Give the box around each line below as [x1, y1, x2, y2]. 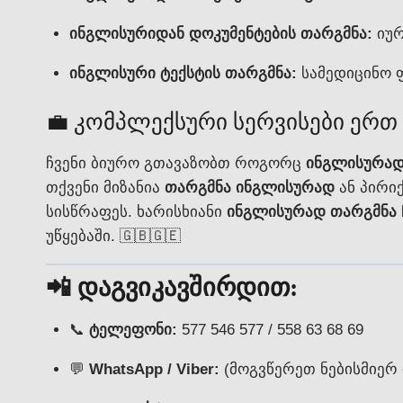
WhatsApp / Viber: [88, 361, 219, 378]
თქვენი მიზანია [46, 178, 165, 196]
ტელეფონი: [88, 321, 177, 338]
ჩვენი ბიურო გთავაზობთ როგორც [46, 154, 306, 172]
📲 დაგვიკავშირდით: [46, 273, 298, 301]
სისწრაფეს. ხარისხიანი [46, 202, 227, 220]
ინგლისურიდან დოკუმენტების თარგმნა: [68, 25, 372, 42]
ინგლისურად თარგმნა [227, 202, 397, 220]
